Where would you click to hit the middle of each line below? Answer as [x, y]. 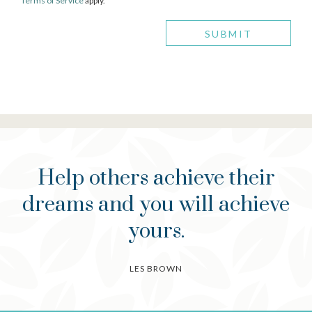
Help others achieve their [156, 178]
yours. [156, 231]
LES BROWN [156, 268]
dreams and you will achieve [156, 205]
